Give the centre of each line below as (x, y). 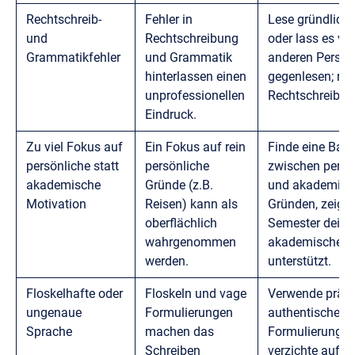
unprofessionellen (195, 95)
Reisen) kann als (191, 204)
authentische (304, 312)
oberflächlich (181, 223)
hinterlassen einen (196, 76)
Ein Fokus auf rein (195, 147)
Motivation (56, 204)
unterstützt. (300, 261)
